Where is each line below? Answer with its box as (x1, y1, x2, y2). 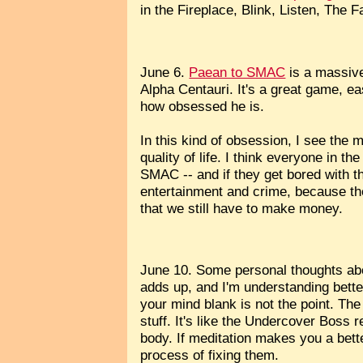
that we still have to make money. (140, 199, 344, 216)
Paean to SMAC (189, 63, 286, 80)
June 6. (140, 63, 190, 80)
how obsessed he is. (140, 97, 265, 114)
